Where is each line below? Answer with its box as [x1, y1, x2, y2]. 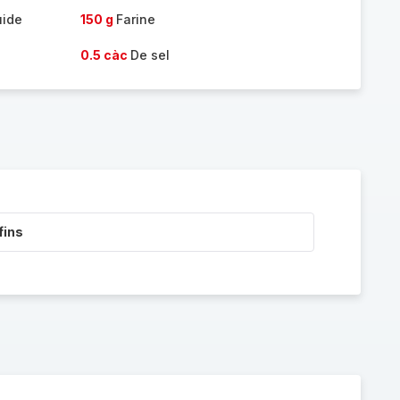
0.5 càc [79, 47, 130, 62]
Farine [115, 12, 155, 27]
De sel [129, 47, 170, 62]
